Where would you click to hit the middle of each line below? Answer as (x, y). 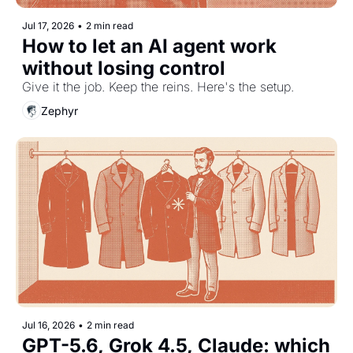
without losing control (124, 69)
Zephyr (59, 110)
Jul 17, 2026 (48, 26)
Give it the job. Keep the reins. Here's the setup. (158, 87)
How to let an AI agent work (149, 46)
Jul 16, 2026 (48, 325)
